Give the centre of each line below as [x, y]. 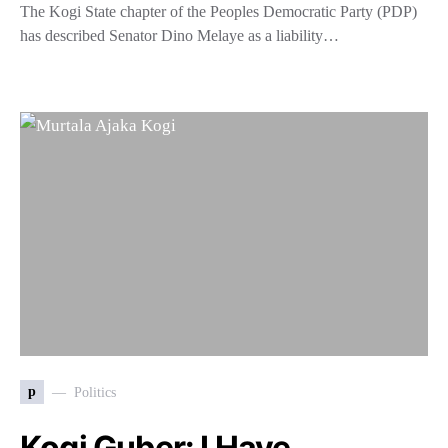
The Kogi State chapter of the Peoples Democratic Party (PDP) [218, 11]
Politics [95, 392]
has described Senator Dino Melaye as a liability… [179, 35]
